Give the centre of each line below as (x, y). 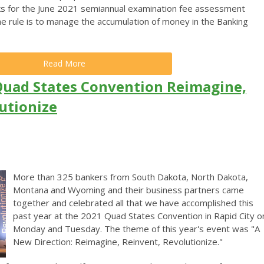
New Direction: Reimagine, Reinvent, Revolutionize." (118, 241)
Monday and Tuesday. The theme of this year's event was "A (136, 228)
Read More (64, 63)
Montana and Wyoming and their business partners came (128, 189)
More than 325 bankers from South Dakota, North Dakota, (131, 176)
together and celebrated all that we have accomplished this (133, 202)
